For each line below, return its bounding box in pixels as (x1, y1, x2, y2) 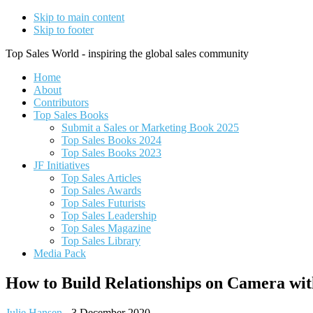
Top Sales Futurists (61, 197, 145, 209)
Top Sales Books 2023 (61, 147, 161, 159)
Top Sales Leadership (61, 210, 156, 221)
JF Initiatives (34, 159, 89, 171)
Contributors (34, 96, 89, 108)
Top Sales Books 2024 (61, 134, 161, 146)
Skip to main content (34, 11, 124, 23)
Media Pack (34, 247, 86, 259)
